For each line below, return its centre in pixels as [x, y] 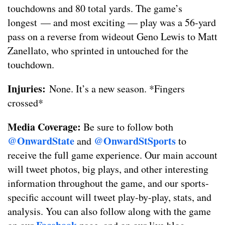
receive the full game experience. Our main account [113, 155]
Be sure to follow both [127, 127]
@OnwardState [41, 141]
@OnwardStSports [135, 141]
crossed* [25, 103]
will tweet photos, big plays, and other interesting [108, 169]
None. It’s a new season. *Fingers [117, 89]
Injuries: [28, 89]
